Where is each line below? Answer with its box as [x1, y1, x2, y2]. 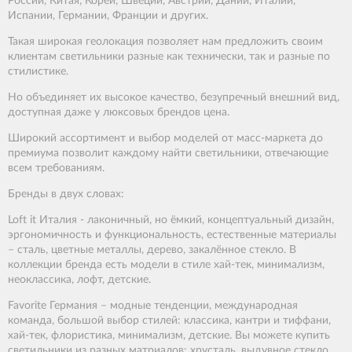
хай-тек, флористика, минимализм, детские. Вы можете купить [8, 330, 330, 342]
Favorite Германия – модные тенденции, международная [8, 300, 298, 312]
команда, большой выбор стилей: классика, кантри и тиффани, [8, 315, 331, 327]
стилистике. [8, 66, 68, 78]
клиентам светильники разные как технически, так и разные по [8, 51, 330, 63]
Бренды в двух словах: [8, 189, 124, 200]
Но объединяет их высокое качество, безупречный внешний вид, [8, 92, 339, 104]
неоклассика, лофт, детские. [8, 274, 151, 286]
